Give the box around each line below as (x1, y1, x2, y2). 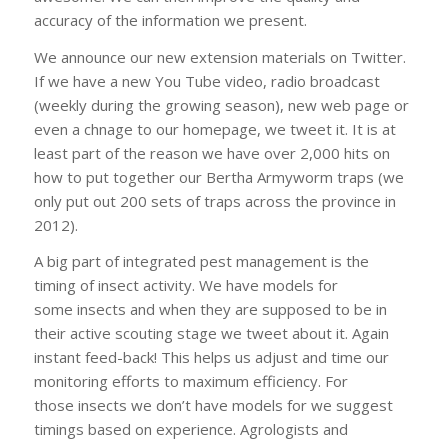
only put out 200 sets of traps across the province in (33, 190, 396, 211)
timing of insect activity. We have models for (33, 275, 338, 296)
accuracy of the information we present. (33, 9, 307, 30)
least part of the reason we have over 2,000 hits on (33, 142, 390, 163)
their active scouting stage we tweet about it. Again (33, 323, 389, 344)
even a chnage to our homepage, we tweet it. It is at (33, 118, 396, 139)
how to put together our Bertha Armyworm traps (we (33, 166, 404, 187)
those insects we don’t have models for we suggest (33, 395, 393, 416)
